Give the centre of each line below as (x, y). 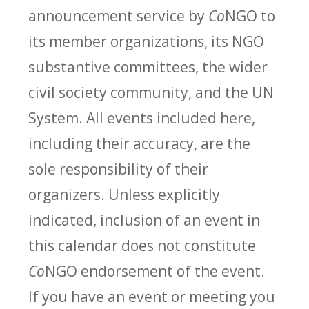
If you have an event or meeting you (152, 296)
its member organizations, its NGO (147, 41)
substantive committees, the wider (148, 66)
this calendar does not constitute (142, 245)
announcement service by (119, 15)
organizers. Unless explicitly (124, 194)
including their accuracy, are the (140, 143)
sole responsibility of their (119, 168)
